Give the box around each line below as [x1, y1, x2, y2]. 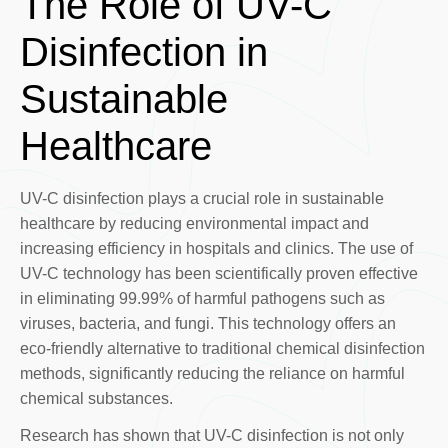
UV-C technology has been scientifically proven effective [19, 265, 418, 283]
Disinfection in [19, 30, 268, 75]
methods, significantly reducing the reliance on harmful [19, 365, 405, 383]
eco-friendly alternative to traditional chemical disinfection [19, 340, 425, 358]
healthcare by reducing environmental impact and [19, 215, 369, 233]
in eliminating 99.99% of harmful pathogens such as [19, 290, 385, 308]
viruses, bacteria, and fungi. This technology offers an [19, 315, 396, 333]
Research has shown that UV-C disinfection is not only [19, 426, 404, 444]
